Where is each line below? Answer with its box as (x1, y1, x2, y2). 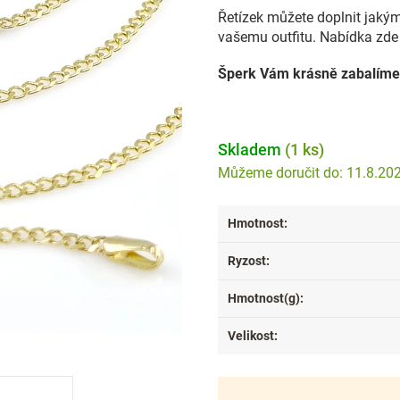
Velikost (228, 329, 274, 343)
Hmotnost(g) (228, 291, 300, 305)
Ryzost (228, 254, 266, 268)
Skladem (218, 140, 285, 159)
